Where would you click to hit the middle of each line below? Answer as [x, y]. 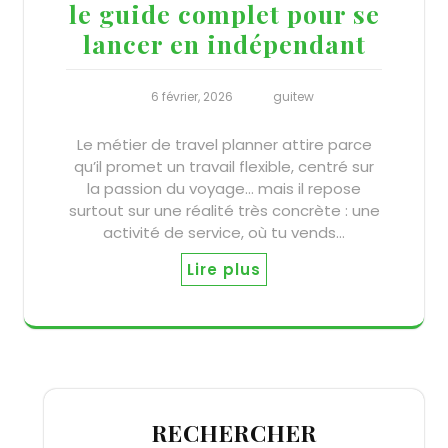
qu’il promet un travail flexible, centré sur [224, 166]
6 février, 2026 [191, 96]
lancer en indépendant [224, 43]
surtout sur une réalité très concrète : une [224, 210]
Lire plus [224, 269]
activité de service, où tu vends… [224, 232]
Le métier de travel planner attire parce [224, 144]
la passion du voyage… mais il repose [224, 188]
